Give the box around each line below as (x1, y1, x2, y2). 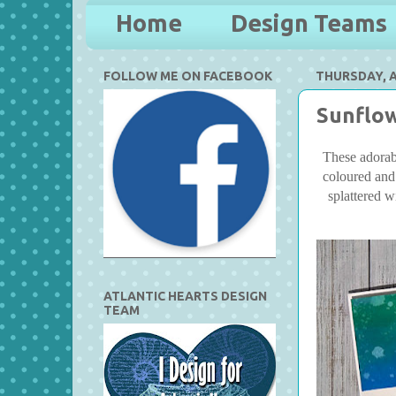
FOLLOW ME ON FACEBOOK (103, 68, 272, 83)
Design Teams (230, 10, 387, 37)
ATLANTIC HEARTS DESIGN (103, 288, 267, 303)
